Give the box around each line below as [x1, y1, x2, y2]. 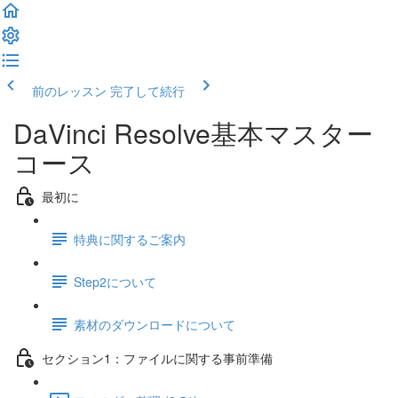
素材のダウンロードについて [74, 314, 235, 333]
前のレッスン [32, 82, 107, 99]
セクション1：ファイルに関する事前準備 [42, 348, 273, 367]
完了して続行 [110, 82, 185, 99]
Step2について [74, 272, 156, 291]
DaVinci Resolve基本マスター [13, 114, 373, 152]
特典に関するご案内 [74, 229, 186, 248]
